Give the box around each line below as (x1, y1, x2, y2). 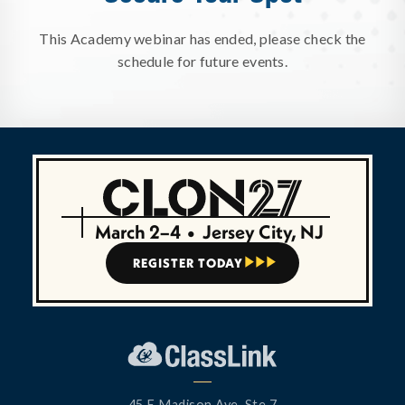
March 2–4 (95, 219, 186, 244)
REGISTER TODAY (133, 254, 243, 271)
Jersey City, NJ (198, 219, 324, 244)
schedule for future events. (117, 52, 288, 71)
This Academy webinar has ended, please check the (39, 30, 366, 48)
